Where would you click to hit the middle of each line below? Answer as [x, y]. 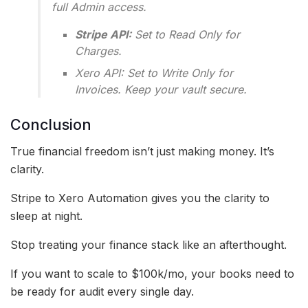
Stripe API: [103, 35]
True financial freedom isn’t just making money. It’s [142, 151]
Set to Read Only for [186, 35]
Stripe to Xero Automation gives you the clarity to [140, 198]
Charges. [99, 51]
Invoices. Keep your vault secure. [161, 90]
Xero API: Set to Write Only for [154, 73]
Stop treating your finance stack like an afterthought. [148, 244]
